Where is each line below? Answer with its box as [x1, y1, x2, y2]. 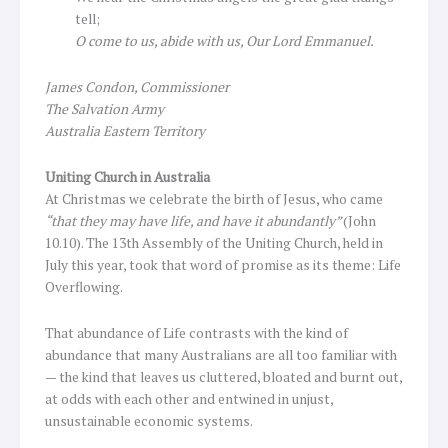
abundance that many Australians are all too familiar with [45, 345, 397, 364]
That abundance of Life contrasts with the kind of [45, 323, 348, 342]
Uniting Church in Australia [45, 167, 210, 186]
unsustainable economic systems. [45, 411, 253, 430]
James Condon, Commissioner [45, 77, 229, 96]
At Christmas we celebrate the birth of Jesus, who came [45, 189, 383, 208]
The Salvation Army [45, 99, 164, 118]
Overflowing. [45, 277, 123, 296]
